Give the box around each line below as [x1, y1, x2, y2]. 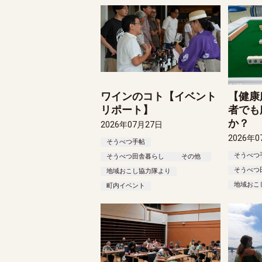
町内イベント [106, 181, 146, 189]
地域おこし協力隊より [106, 167, 171, 175]
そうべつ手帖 [106, 137, 146, 146]
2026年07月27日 [101, 119, 163, 129]
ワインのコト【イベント [101, 89, 217, 102]
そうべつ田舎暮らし [106, 152, 165, 160]
